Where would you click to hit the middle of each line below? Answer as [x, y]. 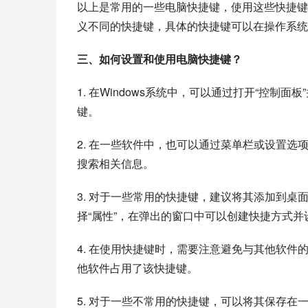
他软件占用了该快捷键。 [137, 268]
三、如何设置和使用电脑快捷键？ [159, 59]
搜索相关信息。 [115, 163]
